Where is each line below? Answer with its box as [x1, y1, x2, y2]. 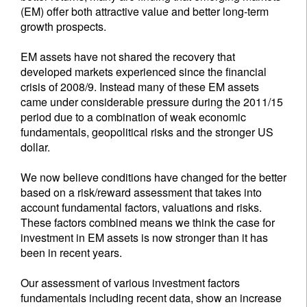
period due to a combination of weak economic [21, 108, 246, 125]
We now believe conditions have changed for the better [21, 169, 286, 185]
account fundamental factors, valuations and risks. [21, 199, 262, 215]
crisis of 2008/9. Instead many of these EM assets [21, 78, 259, 95]
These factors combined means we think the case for [21, 214, 275, 230]
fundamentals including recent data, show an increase [21, 289, 282, 306]
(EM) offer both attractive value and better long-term [21, 3, 269, 19]
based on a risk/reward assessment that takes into [21, 184, 262, 200]
